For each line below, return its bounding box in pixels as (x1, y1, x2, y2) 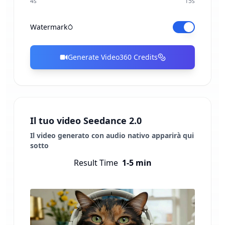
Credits (131, 52, 158, 62)
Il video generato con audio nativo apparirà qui (30, 131, 194, 140)
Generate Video (67, 52, 120, 62)
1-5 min (122, 157, 152, 168)
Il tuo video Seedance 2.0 (30, 115, 142, 127)
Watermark (30, 22, 67, 32)
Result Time (73, 157, 118, 168)
